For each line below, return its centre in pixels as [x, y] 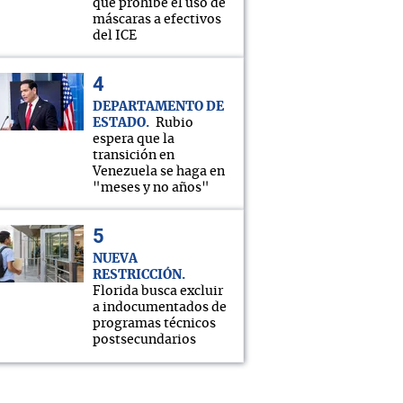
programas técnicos [154, 324]
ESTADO [119, 123]
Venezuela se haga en [159, 172]
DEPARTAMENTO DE [158, 107]
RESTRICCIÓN [137, 275]
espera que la [134, 139]
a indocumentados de [160, 308]
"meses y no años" [151, 188]
